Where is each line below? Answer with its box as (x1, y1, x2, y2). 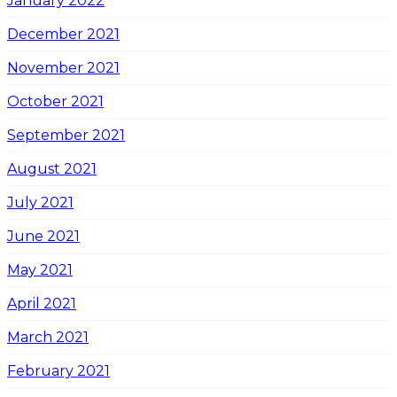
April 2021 (7, 294, 76, 312)
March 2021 (7, 328, 89, 346)
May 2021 (7, 261, 73, 278)
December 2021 (7, 25, 120, 43)
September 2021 (7, 126, 125, 144)
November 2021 (7, 58, 120, 76)
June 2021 (7, 227, 80, 245)
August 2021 (7, 160, 97, 177)
